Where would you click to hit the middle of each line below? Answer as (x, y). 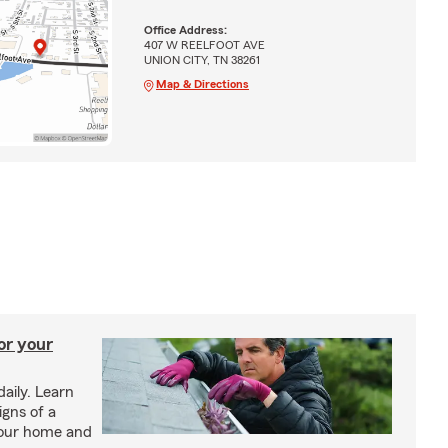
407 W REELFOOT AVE (204, 44)
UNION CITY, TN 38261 (201, 59)
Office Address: (185, 29)
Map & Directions (202, 83)
